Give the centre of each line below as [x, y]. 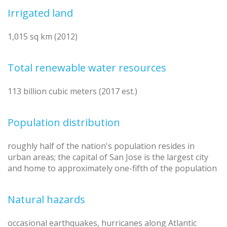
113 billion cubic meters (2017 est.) [72, 91]
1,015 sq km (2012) [43, 37]
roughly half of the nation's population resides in [101, 146]
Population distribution [64, 123]
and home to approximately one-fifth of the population [112, 168]
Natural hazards [46, 200]
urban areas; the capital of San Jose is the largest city [108, 157]
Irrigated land [40, 13]
